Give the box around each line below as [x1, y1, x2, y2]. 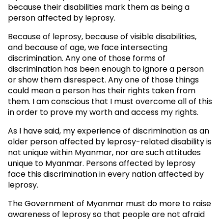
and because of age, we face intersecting [8, 41, 167, 53]
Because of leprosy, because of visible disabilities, [8, 30, 196, 42]
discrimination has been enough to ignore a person [8, 63, 204, 75]
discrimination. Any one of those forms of [8, 52, 165, 64]
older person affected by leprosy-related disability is [8, 136, 212, 147]
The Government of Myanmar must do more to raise [8, 197, 211, 209]
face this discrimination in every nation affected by [8, 168, 204, 180]
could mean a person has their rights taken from [8, 84, 195, 96]
